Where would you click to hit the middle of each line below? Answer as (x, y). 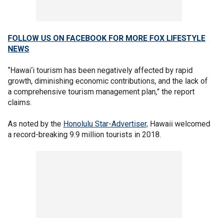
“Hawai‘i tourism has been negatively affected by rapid (100, 70)
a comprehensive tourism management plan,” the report (101, 91)
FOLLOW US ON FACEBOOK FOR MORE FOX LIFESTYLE (107, 38)
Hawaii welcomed (179, 124)
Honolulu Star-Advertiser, (106, 124)
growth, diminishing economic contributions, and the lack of (108, 81)
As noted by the (36, 124)
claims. (20, 102)
